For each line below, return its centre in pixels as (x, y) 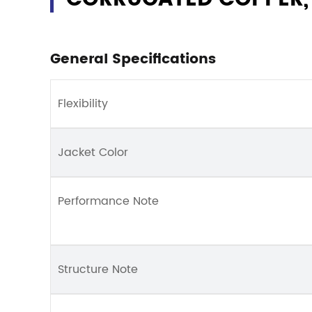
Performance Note (108, 201)
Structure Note (98, 270)
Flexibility (83, 104)
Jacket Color (93, 153)
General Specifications (133, 60)
